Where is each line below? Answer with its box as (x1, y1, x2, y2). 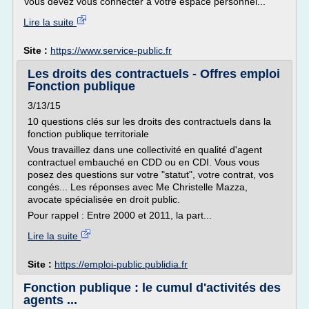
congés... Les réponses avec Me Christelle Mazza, (28, 181, 248, 192)
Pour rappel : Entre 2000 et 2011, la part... (28, 210, 212, 221)
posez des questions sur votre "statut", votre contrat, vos (28, 169, 274, 180)
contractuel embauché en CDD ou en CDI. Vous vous (28, 157, 259, 168)
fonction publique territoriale (28, 128, 149, 139)
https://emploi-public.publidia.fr (54, 259, 188, 270)
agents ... (23, 293, 77, 307)
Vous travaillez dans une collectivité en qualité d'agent (28, 144, 262, 155)
